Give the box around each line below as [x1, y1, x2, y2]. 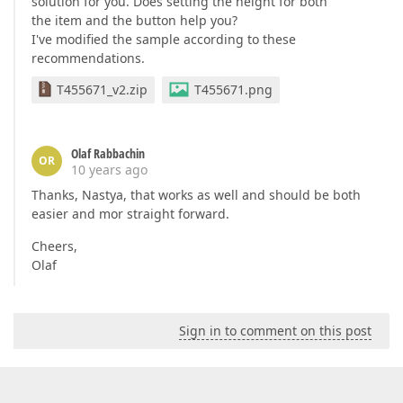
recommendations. [31, 49, 145, 67]
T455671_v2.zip [57, 81, 148, 99]
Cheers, [31, 237, 77, 255]
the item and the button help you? [31, 12, 237, 30]
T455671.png [194, 81, 273, 99]
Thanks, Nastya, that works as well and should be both [31, 186, 361, 204]
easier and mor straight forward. [31, 205, 229, 223]
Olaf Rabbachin [71, 145, 145, 163]
